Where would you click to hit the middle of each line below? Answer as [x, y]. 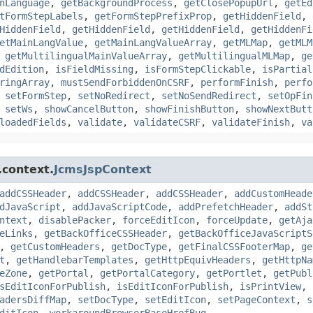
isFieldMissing [94, 69]
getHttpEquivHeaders [198, 260]
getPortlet [234, 273]
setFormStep [36, 95]
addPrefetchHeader [226, 206]
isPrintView [270, 286]
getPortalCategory [147, 273]
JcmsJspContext [103, 169]
